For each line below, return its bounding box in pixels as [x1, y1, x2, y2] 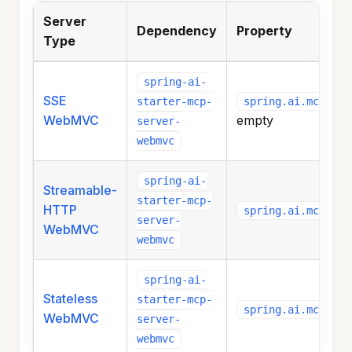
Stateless [43, 291, 97, 307]
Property [236, 23, 292, 39]
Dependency [137, 23, 217, 39]
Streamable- [43, 182, 117, 199]
